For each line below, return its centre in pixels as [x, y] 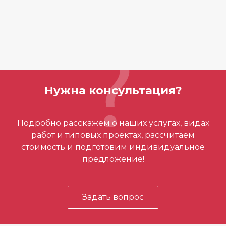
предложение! [113, 159]
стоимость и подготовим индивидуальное [113, 147]
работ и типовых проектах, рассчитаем [113, 135]
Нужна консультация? [113, 91]
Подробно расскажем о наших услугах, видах [113, 123]
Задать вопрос [113, 197]
